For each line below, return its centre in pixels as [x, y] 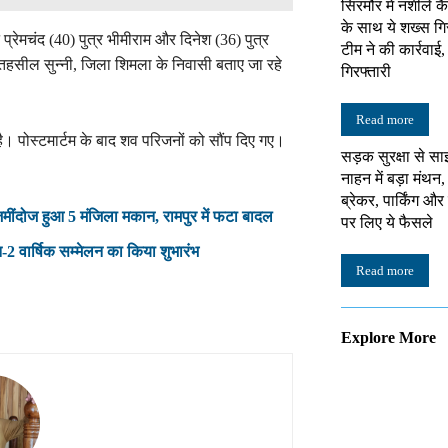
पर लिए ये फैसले [387, 222]
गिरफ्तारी [366, 71]
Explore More [388, 337]
